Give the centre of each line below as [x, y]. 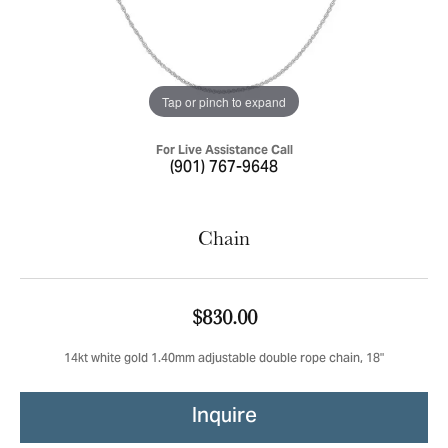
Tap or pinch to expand [224, 101]
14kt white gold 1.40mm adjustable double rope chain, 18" [224, 359]
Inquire [224, 417]
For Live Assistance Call [224, 149]
